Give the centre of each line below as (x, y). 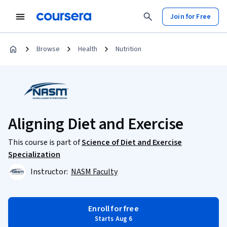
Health (88, 49)
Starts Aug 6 (113, 219)
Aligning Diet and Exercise (96, 124)
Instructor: (50, 172)
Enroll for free (113, 209)
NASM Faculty (94, 172)
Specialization (34, 155)
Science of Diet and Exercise (132, 142)
